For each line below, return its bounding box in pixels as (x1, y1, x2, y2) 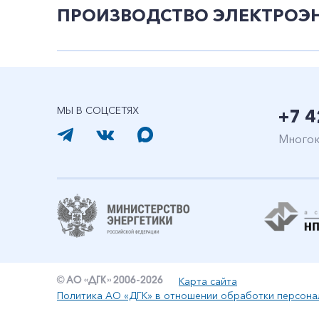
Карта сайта (179, 275, 237, 288)
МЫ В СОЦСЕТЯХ (57, 104, 139, 117)
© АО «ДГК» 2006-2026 (57, 276, 163, 286)
